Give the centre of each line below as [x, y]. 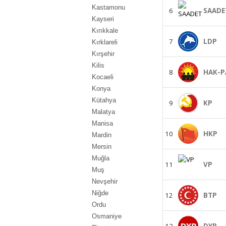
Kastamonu [108, 7]
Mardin [102, 135]
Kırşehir [103, 54]
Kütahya [104, 100]
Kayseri [103, 19]
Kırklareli [105, 42]
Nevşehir [105, 181]
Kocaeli [103, 77]
